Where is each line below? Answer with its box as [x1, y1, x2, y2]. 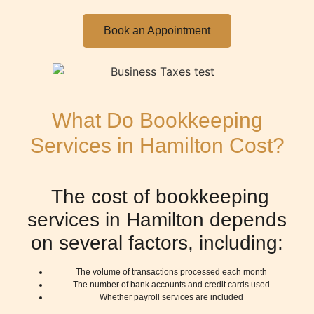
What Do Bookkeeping [51, 108, 263, 132]
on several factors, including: [31, 231, 283, 254]
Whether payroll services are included [99, 292, 243, 302]
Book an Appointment [104, 25, 210, 37]
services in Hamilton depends [27, 208, 287, 231]
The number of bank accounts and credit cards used [72, 279, 270, 289]
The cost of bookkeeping [50, 185, 269, 207]
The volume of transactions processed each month [75, 266, 267, 277]
